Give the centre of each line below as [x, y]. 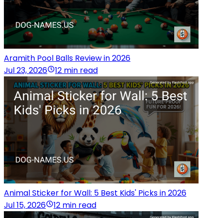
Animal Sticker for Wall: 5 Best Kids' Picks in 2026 [95, 193]
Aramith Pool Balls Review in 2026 [67, 58]
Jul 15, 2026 [25, 205]
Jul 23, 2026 [26, 71]
